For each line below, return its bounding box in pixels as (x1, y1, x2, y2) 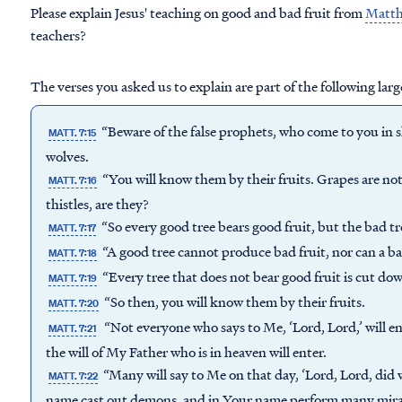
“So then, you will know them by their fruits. (101, 292, 366, 311)
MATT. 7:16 (48, 173, 98, 188)
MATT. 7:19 (48, 271, 98, 285)
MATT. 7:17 (48, 221, 97, 235)
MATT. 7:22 (48, 369, 99, 383)
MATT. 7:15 (48, 126, 97, 140)
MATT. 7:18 (48, 246, 98, 260)
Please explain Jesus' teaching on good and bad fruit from (31, 3, 365, 22)
